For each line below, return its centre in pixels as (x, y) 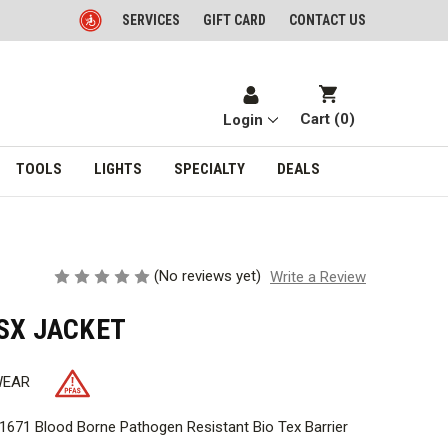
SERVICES (151, 20)
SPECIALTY (209, 168)
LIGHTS (117, 168)
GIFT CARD (234, 20)
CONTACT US (327, 20)
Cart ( (320, 119)
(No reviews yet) (208, 275)
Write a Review (318, 277)
